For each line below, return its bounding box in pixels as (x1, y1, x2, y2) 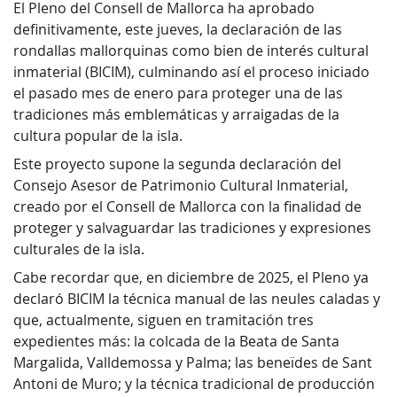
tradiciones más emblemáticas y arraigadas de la (13, 105, 339, 125)
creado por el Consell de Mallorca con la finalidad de (13, 197, 362, 217)
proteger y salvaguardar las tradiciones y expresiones (13, 218, 371, 238)
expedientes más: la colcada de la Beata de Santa (13, 331, 339, 352)
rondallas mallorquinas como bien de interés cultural (13, 41, 369, 61)
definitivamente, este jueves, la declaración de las (13, 19, 342, 40)
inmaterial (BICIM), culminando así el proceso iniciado (13, 62, 370, 82)
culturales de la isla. (13, 239, 144, 260)
